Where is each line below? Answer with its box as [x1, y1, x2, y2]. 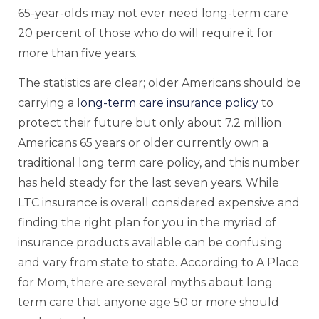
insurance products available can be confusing [18, 236, 283, 250]
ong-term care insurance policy [80, 96, 258, 110]
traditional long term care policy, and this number [18, 156, 300, 170]
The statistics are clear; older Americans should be [18, 76, 301, 90]
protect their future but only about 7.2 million [18, 116, 281, 130]
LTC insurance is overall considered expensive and [18, 196, 300, 210]
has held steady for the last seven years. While [18, 176, 279, 190]
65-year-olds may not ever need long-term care [18, 6, 288, 20]
